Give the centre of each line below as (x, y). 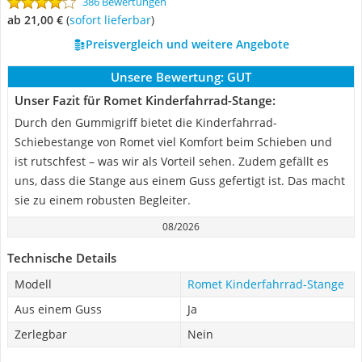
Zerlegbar (41, 334)
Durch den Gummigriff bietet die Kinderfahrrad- (146, 122)
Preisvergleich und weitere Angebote (187, 44)
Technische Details (62, 258)
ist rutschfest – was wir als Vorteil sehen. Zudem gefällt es (172, 161)
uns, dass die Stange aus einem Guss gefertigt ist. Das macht (180, 181)
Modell (33, 284)
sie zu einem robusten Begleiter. (103, 200)
